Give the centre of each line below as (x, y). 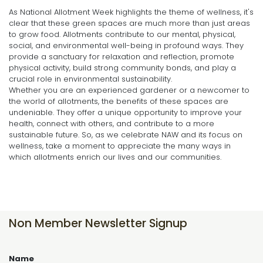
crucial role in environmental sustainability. (90, 79)
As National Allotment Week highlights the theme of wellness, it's (131, 12)
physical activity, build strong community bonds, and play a (122, 68)
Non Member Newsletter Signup (98, 223)
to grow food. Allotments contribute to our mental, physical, (122, 34)
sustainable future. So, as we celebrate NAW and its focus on (126, 134)
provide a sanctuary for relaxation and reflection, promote (122, 56)
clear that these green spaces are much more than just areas (129, 23)
